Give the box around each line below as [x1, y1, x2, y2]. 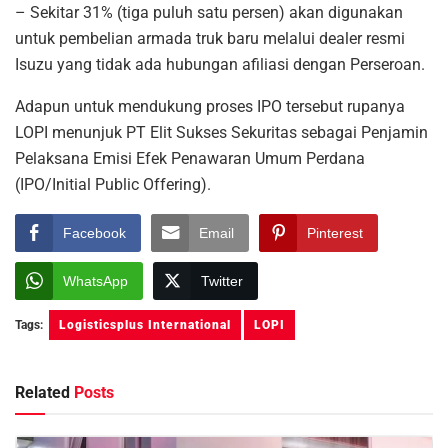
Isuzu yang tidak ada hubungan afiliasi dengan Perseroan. [15, 54, 425, 74]
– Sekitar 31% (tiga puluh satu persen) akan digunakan [15, 2, 403, 22]
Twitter [201, 272, 243, 289]
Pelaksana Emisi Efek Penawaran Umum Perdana [15, 148, 365, 168]
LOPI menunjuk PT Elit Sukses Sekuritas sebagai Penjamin [15, 122, 428, 142]
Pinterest [307, 224, 363, 241]
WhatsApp [63, 272, 128, 289]
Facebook [63, 224, 126, 241]
